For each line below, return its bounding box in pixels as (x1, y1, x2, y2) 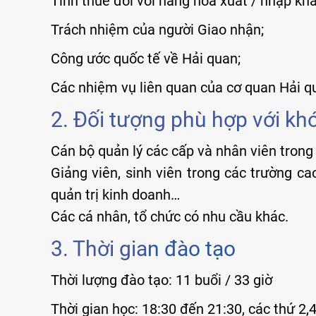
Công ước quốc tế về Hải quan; (51, 49, 241, 67)
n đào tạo (147, 236, 236, 261)
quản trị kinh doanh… (51, 186, 180, 203)
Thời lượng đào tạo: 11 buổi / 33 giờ (51, 271, 272, 288)
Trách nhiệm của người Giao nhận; (51, 20, 264, 38)
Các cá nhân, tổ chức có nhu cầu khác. (51, 207, 288, 225)
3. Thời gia (51, 236, 147, 261)
